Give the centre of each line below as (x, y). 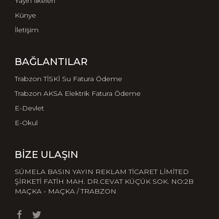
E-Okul (26, 122)
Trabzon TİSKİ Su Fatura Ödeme (68, 78)
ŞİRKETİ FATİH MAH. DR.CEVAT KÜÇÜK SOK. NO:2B (104, 181)
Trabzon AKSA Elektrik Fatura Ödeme (78, 93)
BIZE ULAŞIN (46, 154)
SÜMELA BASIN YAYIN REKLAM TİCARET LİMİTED (102, 171)
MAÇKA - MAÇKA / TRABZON (66, 191)
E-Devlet (29, 108)
